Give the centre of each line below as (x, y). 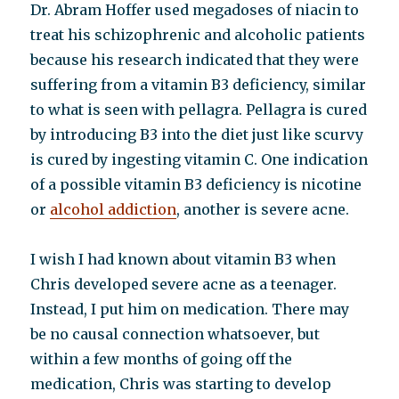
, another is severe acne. (263, 209)
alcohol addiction (114, 209)
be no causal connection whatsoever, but (175, 334)
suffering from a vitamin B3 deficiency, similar (199, 85)
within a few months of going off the (162, 359)
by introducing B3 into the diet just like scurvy (197, 134)
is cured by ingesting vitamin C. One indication (199, 159)
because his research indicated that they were (195, 60)
